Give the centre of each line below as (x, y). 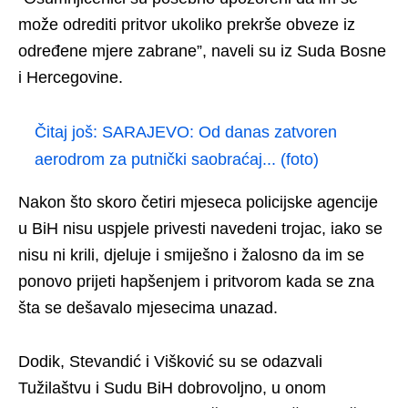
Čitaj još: (68, 132)
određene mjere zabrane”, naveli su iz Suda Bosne (202, 51)
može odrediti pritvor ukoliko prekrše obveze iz (187, 24)
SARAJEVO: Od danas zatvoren (219, 132)
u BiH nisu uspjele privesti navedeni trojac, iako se (200, 228)
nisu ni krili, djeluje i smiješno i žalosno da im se (191, 255)
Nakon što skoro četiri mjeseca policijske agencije (198, 202)
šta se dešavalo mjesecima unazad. (148, 307)
